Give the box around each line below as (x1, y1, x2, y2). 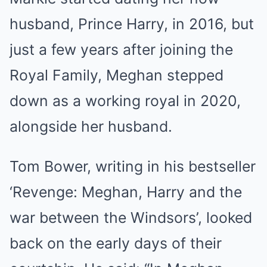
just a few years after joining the (10, 41, 233, 58)
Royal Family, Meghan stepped (10, 66, 223, 84)
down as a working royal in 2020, (10, 92, 241, 110)
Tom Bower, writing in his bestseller (10, 157, 256, 175)
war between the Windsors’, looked (10, 209, 252, 226)
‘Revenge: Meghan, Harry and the (10, 183, 242, 201)
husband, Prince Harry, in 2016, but (10, 15, 254, 33)
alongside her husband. (10, 117, 172, 135)
